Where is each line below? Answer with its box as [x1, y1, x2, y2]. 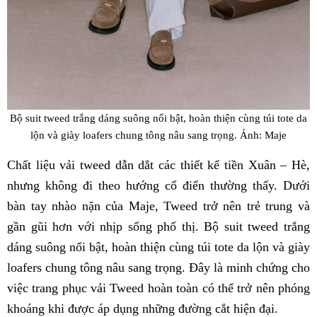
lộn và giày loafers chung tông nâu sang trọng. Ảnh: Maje [30, 129, 287, 142]
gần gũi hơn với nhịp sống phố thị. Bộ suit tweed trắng [7, 219, 310, 234]
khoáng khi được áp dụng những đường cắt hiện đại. [7, 301, 278, 316]
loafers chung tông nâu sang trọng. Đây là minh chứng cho [7, 260, 310, 275]
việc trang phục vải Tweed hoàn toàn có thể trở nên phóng [7, 280, 310, 295]
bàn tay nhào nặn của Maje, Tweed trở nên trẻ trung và [7, 198, 310, 213]
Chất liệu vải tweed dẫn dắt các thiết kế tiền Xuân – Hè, [7, 157, 310, 172]
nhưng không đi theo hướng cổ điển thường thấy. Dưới [7, 178, 310, 192]
